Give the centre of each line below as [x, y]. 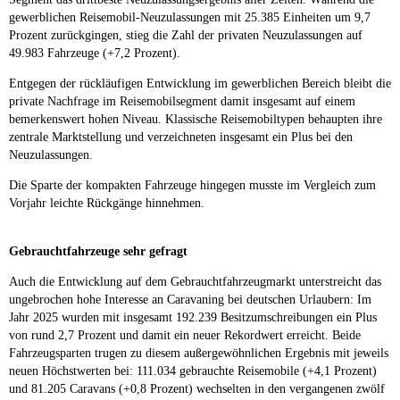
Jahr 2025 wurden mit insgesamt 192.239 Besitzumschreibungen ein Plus [193, 317]
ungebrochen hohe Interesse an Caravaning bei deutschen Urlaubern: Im [190, 299]
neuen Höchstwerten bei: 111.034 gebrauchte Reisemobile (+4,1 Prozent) [193, 371]
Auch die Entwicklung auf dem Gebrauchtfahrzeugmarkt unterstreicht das [195, 281]
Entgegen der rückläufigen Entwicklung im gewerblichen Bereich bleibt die [200, 83]
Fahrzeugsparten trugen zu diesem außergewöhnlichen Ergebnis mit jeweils [199, 353]
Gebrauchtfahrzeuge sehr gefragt [98, 251]
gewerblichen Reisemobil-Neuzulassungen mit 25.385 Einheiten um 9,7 [190, 17]
